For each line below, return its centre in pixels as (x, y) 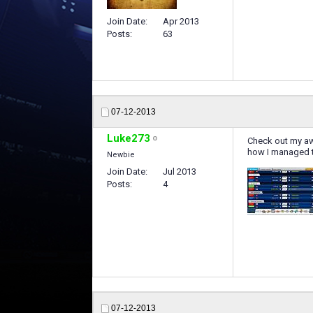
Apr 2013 (181, 21)
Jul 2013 (180, 171)
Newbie (121, 154)
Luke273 (129, 138)
